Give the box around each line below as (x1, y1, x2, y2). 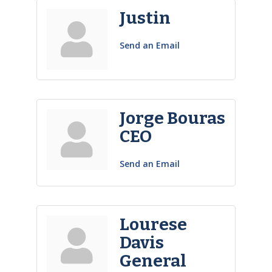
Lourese (119, 214, 187, 234)
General (119, 250, 186, 271)
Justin (119, 7, 171, 28)
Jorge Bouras (119, 107, 225, 128)
